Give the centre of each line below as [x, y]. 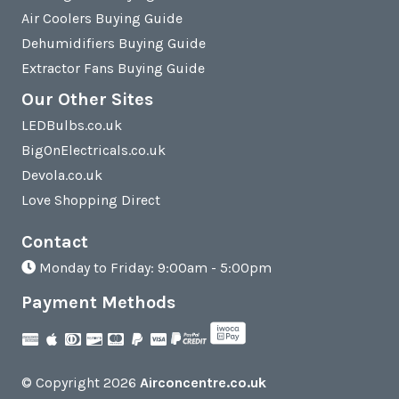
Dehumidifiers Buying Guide [114, 44]
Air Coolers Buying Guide [102, 19]
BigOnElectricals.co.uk [94, 151]
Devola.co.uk [62, 175]
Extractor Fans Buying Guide [113, 69]
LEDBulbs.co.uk [72, 126]
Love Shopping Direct [91, 200]
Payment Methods [98, 303]
